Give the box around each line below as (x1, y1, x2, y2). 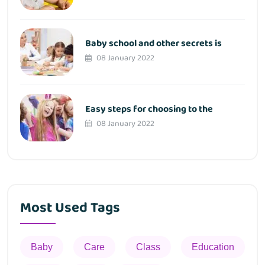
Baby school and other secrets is (85, 35, 222, 51)
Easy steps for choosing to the (85, 101, 213, 117)
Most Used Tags (20, 196, 120, 220)
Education (192, 241, 234, 252)
